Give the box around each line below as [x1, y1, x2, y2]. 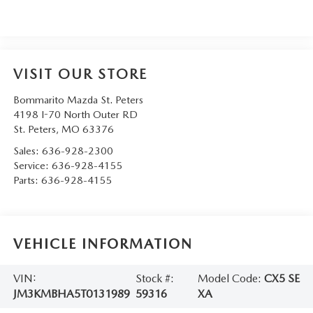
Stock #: [135, 272, 174, 286]
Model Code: [197, 272, 264, 286]
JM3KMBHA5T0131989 [13, 287, 130, 301]
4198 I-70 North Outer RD [13, 108, 138, 121]
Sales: [13, 144, 42, 157]
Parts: [13, 173, 41, 187]
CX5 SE [263, 272, 300, 286]
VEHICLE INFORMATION [13, 235, 193, 253]
